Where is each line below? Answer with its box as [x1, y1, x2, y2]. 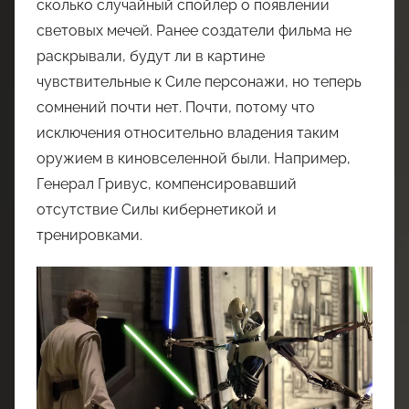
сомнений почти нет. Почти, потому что [37, 98, 315, 116]
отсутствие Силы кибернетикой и [37, 200, 277, 218]
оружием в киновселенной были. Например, [37, 149, 351, 167]
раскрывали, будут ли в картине [37, 47, 265, 65]
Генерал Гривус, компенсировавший [37, 174, 297, 193]
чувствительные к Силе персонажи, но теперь [37, 72, 362, 90]
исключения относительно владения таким [37, 123, 339, 142]
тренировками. [37, 225, 146, 244]
